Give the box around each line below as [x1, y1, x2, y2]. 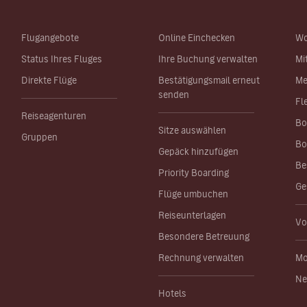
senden [158, 90, 189, 99]
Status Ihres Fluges [21, 54, 102, 64]
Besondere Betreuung [158, 232, 249, 241]
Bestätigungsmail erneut [158, 75, 260, 85]
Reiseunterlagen [158, 210, 226, 220]
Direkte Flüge [21, 75, 77, 85]
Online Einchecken [158, 33, 235, 42]
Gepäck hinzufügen [158, 147, 238, 156]
